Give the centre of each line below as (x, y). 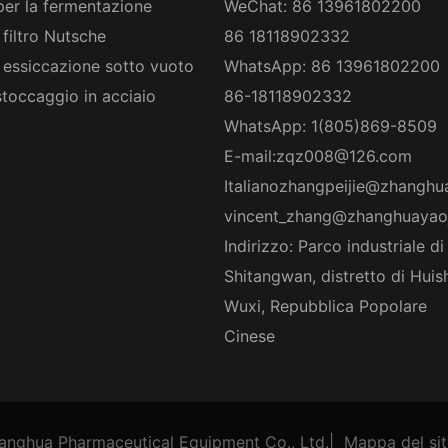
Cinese (249, 335)
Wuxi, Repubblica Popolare (325, 305)
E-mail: (250, 155)
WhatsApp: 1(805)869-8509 (330, 125)
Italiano (251, 185)
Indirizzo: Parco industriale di (334, 245)
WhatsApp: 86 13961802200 (332, 65)
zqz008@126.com (344, 155)
